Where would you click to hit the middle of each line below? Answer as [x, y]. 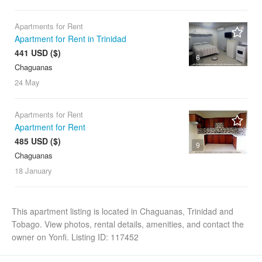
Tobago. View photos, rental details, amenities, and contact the [128, 224]
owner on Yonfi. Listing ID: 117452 [76, 237]
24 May [27, 82]
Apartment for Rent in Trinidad [70, 38]
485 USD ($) [38, 141]
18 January [33, 170]
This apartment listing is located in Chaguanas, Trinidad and [123, 211]
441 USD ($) [38, 52]
